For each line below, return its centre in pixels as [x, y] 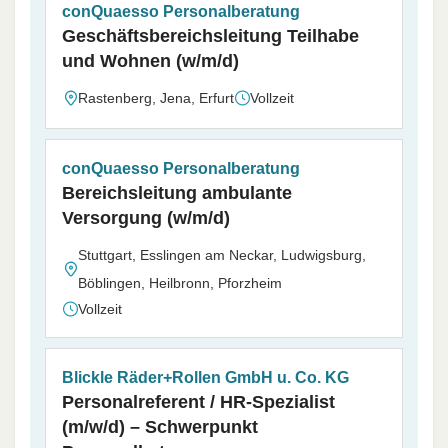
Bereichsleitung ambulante [177, 192]
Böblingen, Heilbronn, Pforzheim [180, 282]
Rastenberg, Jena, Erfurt [156, 97]
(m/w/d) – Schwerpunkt [160, 426]
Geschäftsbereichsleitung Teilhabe [210, 35]
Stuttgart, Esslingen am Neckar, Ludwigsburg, [222, 254]
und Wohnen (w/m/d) [150, 60]
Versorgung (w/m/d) [146, 217]
